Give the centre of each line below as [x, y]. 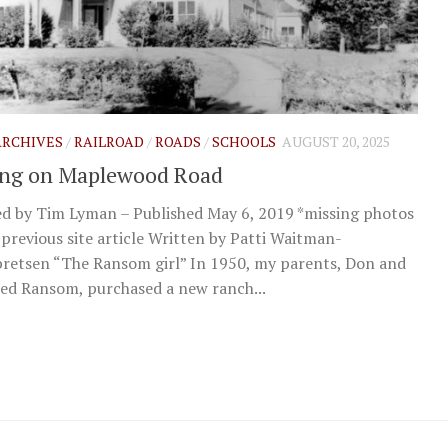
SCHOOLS [244, 142]
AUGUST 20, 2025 [336, 142]
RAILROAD [109, 142]
